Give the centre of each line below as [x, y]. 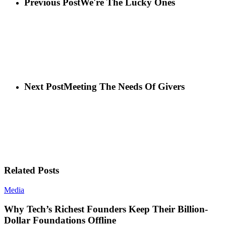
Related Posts [32, 170]
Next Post [44, 86]
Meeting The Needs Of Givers [124, 86]
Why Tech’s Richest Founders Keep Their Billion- [106, 209]
